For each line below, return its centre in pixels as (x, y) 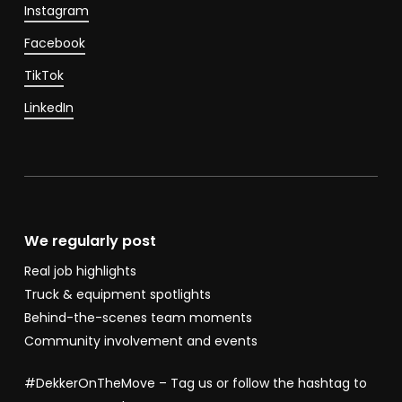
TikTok (44, 76)
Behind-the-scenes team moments (138, 317)
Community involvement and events (140, 341)
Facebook (54, 44)
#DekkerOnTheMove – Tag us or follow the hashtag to (195, 383)
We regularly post (90, 240)
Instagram (56, 11)
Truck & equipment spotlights (117, 294)
